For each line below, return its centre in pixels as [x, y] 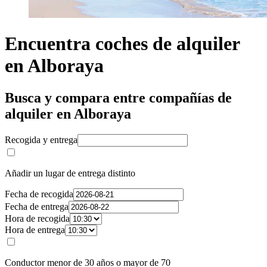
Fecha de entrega [37, 206]
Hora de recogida [37, 218]
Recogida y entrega [41, 139]
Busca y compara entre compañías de [118, 97]
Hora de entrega [35, 229]
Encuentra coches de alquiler [122, 44]
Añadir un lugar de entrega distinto [70, 173]
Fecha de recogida [39, 194]
